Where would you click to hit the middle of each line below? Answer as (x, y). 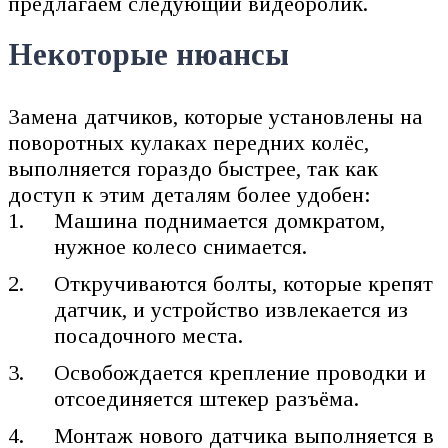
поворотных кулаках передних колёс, (188, 143)
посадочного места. (149, 336)
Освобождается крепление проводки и (240, 373)
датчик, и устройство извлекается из (231, 310)
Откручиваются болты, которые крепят (244, 284)
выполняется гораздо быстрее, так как (193, 169)
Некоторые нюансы (148, 55)
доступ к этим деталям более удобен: (189, 195)
